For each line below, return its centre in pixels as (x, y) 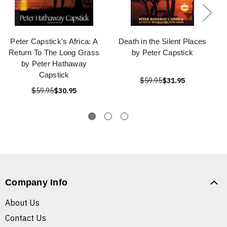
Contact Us (26, 218)
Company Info (36, 183)
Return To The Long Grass (54, 53)
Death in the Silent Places (162, 42)
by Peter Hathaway (54, 64)
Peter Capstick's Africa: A (54, 42)
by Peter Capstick (162, 53)
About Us (22, 203)
